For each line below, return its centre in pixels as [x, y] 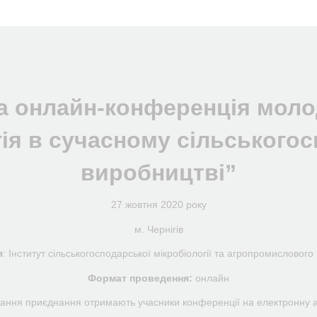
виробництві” [158, 172]
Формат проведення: [140, 278]
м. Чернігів [158, 229]
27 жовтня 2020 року [158, 204]
